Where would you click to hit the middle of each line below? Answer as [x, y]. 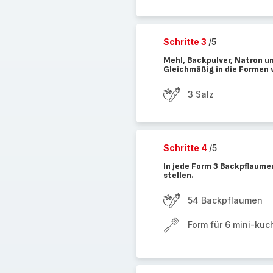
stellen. [178, 175]
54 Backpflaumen [225, 200]
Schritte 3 [186, 42]
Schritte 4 [186, 148]
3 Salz [200, 94]
